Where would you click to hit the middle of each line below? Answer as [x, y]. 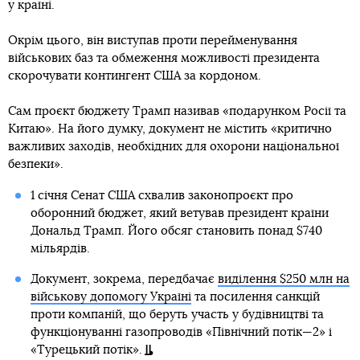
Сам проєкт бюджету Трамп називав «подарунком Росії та [177, 112]
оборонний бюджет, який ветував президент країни [179, 214]
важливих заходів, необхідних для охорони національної [174, 147]
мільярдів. [60, 249]
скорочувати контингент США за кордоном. [135, 76]
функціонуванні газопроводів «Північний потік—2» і [181, 333]
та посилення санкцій [255, 297]
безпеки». [36, 165]
